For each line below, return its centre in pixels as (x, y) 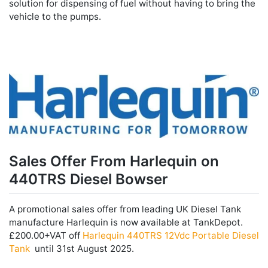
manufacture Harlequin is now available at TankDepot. (126, 222)
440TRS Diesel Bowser (89, 179)
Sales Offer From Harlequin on (114, 162)
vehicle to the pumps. (55, 17)
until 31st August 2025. (82, 248)
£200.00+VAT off (46, 235)
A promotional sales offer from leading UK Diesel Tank (125, 209)
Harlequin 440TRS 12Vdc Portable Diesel (171, 235)
